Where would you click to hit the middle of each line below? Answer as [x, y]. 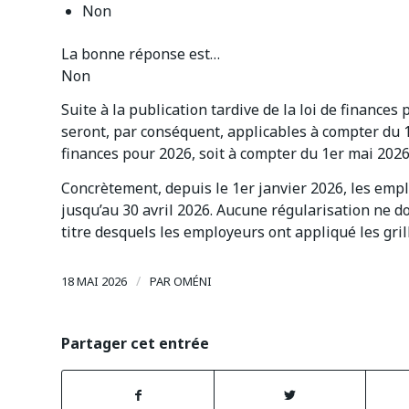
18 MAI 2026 [94, 282]
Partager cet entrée [135, 344]
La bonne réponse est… [141, 53]
